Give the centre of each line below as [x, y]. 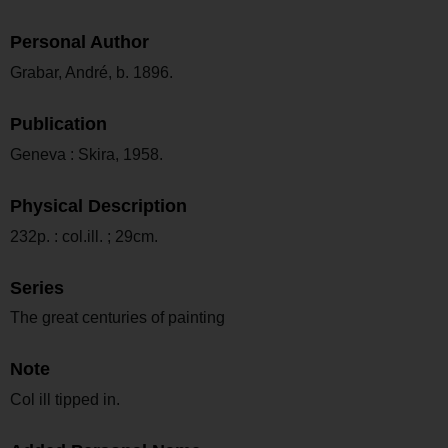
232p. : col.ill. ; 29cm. [84, 236]
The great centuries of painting [117, 318]
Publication [58, 124]
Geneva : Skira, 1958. [86, 154]
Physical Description [98, 205]
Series [37, 287]
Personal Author [79, 42]
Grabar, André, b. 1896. [91, 73]
